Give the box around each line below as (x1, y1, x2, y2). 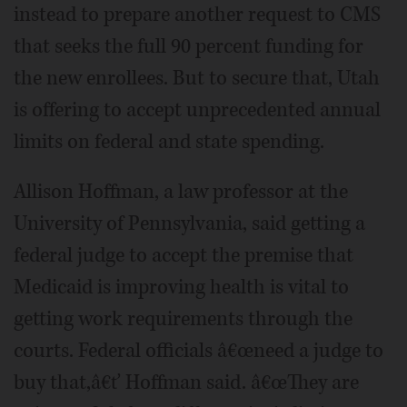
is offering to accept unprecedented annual (14, 96, 381, 124)
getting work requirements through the (14, 305, 352, 333)
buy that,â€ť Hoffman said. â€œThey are (14, 369, 359, 396)
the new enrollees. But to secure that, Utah (14, 65, 380, 92)
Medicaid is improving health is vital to (14, 273, 349, 301)
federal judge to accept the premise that (14, 242, 353, 269)
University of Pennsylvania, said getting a (14, 210, 365, 237)
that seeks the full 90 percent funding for (14, 33, 363, 60)
